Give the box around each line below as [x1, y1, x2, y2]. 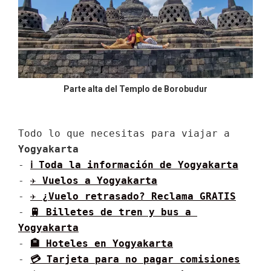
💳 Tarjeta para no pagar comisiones [30, 253, 240, 265]
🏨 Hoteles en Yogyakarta [30, 238, 173, 249]
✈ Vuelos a [30, 175, 97, 186]
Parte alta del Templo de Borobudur [64, 84, 207, 94]
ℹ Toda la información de [30, 159, 178, 171]
